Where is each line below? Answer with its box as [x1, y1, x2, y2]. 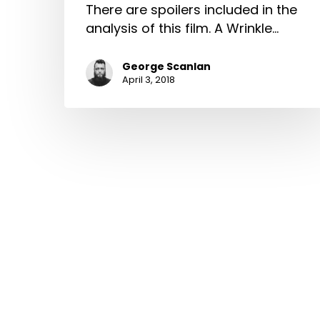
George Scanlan [122, 59, 211, 74]
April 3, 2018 [122, 73, 175, 87]
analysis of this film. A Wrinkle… [86, 19, 279, 38]
